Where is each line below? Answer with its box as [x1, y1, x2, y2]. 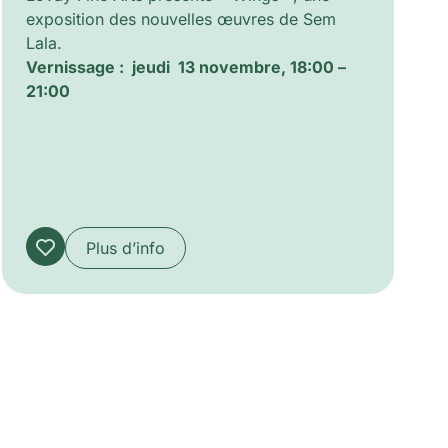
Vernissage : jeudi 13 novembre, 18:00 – [26, 56, 347, 77]
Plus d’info [86, 238, 166, 259]
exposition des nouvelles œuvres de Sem [26, 8, 337, 29]
